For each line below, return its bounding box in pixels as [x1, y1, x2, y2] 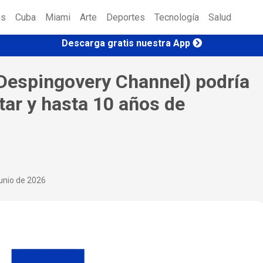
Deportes [106, 12, 145, 23]
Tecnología [154, 12, 199, 23]
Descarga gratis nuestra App [61, 37, 190, 49]
